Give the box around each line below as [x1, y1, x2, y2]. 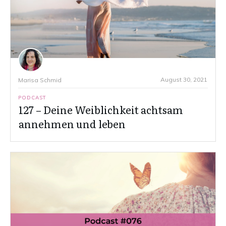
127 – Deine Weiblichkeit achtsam [19, 102, 183, 118]
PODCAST [18, 94, 46, 101]
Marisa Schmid [18, 76, 62, 84]
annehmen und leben [19, 116, 126, 132]
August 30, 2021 [160, 76, 207, 84]
